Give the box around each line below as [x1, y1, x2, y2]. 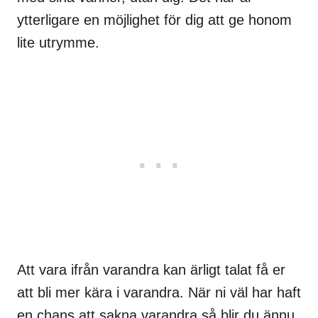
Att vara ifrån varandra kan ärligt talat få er [17, 261, 285, 278]
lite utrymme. [17, 34, 99, 50]
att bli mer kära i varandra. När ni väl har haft [17, 284, 301, 300]
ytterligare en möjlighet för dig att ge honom [17, 11, 292, 28]
